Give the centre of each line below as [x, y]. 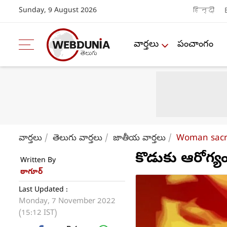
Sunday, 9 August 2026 [58, 11]
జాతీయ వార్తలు [139, 139]
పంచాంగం [195, 45]
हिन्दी [203, 11]
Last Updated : [43, 190]
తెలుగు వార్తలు [78, 139]
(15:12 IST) [38, 213]
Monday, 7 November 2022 [67, 202]
